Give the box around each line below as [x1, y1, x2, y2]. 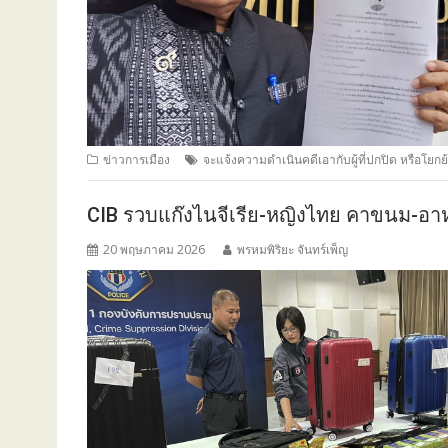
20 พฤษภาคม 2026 [103, 240, 205, 258]
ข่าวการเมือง [103, 151, 170, 169]
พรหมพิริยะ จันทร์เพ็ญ [237, 240, 348, 258]
